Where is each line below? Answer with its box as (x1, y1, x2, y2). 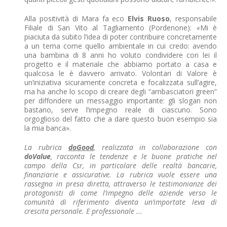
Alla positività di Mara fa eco (24, 13, 128, 23)
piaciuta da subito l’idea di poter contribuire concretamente (24, 31, 217, 42)
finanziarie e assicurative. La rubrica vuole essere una (24, 169, 217, 179)
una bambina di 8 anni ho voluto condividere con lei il (24, 50, 217, 60)
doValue (24, 151, 51, 161)
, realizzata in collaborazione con (93, 142, 217, 152)
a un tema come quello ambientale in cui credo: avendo (24, 41, 217, 51)
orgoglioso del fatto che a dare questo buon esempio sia (24, 113, 217, 124)
